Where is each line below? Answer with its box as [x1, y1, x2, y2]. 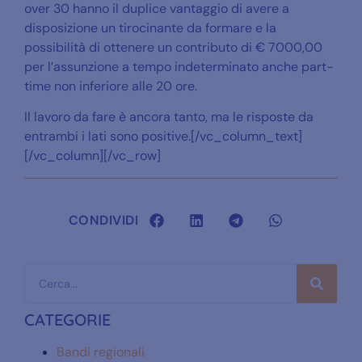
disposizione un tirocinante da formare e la [24, 19, 276, 36]
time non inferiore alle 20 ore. [24, 77, 197, 95]
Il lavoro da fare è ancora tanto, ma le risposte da [24, 108, 314, 126]
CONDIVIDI [68, 212, 139, 229]
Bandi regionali [57, 343, 145, 360]
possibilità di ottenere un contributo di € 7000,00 [24, 38, 322, 56]
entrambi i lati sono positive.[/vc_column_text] [24, 128, 302, 145]
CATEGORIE [24, 309, 111, 330]
